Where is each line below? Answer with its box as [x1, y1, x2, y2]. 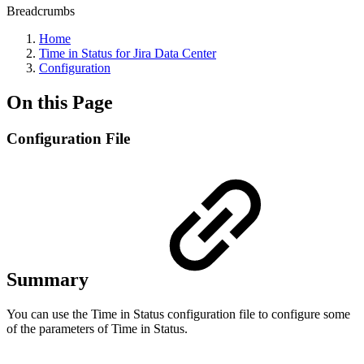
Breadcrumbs [6, 4, 75, 18]
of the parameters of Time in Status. [6, 321, 188, 336]
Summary [6, 268, 93, 290]
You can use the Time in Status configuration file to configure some [6, 306, 350, 321]
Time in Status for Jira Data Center [39, 46, 216, 60]
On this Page [6, 91, 113, 113]
